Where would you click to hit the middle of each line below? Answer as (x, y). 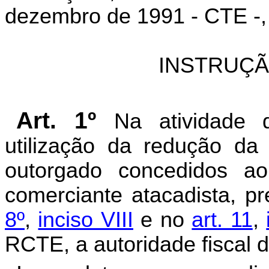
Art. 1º (65, 120)
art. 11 (222, 220)
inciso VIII (86, 220)
